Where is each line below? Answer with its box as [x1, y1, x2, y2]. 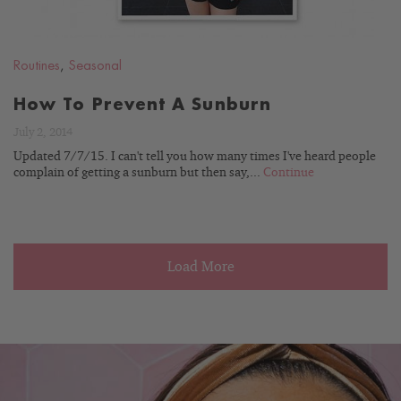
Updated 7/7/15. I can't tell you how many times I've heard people [13, 150, 376, 163]
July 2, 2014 [13, 127, 73, 139]
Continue [263, 166, 314, 179]
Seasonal [69, 59, 122, 73]
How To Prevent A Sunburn [13, 97, 271, 113]
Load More [166, 260, 235, 274]
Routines [13, 59, 60, 73]
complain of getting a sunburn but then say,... [13, 166, 263, 179]
